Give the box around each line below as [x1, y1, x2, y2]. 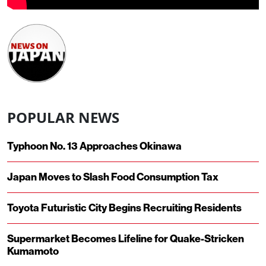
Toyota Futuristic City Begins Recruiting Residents [7, 201, 242, 214]
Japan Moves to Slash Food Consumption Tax [7, 170, 218, 183]
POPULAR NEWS [7, 107, 119, 127]
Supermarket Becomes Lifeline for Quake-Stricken [7, 232, 244, 245]
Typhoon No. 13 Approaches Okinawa [7, 140, 182, 153]
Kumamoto [7, 245, 59, 258]
